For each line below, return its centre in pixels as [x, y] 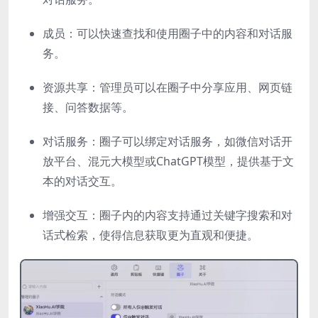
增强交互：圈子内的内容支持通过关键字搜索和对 [168, 215]
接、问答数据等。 [88, 108]
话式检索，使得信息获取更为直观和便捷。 [150, 235]
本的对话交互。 [82, 181]
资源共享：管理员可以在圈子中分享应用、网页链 [168, 88]
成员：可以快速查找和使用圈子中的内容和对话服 [168, 34]
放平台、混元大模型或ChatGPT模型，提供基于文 [168, 161]
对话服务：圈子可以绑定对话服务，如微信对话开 [168, 142]
